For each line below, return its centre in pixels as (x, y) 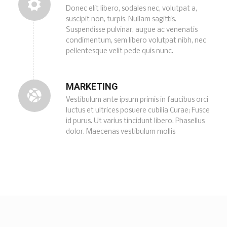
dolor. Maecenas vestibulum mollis (120, 132)
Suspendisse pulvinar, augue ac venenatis (131, 30)
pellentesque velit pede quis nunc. (119, 51)
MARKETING (92, 86)
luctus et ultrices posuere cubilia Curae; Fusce (138, 110)
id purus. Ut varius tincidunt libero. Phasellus (135, 121)
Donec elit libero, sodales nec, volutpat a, (131, 9)
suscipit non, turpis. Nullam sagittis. (121, 19)
